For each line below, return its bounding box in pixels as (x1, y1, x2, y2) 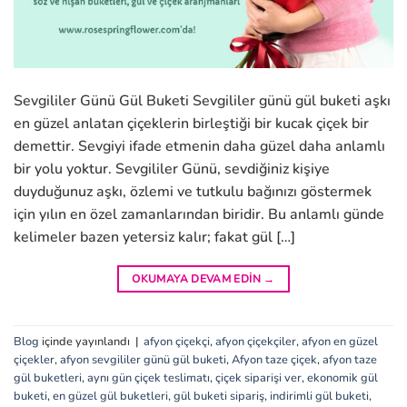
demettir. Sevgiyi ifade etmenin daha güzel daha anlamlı (14, 136, 385, 157)
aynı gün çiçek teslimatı (87, 369, 210, 386)
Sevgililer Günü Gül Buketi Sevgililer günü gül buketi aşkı (14, 91, 391, 112)
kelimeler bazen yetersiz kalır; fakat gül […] (14, 227, 295, 248)
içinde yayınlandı (39, 333, 133, 350)
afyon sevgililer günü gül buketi (60, 351, 226, 368)
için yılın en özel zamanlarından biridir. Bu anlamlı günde (14, 204, 384, 225)
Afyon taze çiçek (232, 351, 317, 368)
